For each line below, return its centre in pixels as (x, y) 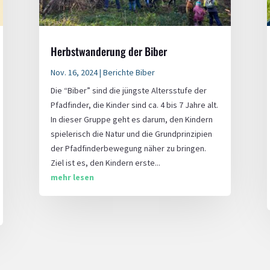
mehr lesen (72, 177)
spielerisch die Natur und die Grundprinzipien (131, 133)
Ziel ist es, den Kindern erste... (105, 162)
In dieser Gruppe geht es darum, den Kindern (131, 119)
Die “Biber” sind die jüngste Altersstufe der (128, 90)
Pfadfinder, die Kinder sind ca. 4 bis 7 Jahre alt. (134, 105)
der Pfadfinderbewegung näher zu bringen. (128, 148)
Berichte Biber (129, 72)
